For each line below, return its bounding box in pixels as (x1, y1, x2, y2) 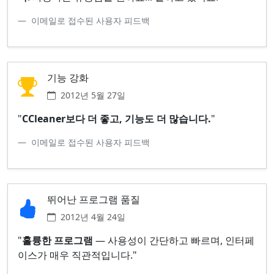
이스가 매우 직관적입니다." (18, 248, 137, 262)
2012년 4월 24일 (61, 210, 125, 223)
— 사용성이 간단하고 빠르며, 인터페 (93, 233, 254, 247)
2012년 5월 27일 (61, 89, 125, 101)
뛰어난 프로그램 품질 (47, 192, 140, 206)
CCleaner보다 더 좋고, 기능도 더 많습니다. (22, 111, 211, 125)
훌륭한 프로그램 (22, 233, 93, 247)
